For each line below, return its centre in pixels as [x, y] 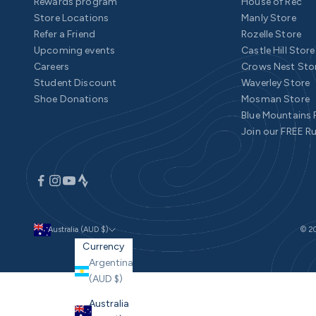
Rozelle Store [271, 35]
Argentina [111, 263]
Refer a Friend [65, 35]
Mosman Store [275, 99]
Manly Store [269, 18]
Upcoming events [75, 51]
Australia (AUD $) [78, 230]
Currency [104, 247]
